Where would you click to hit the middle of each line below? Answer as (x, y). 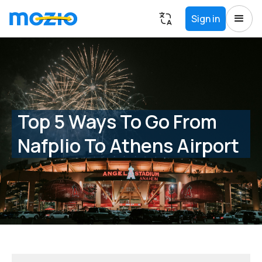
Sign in (206, 19)
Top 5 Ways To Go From (117, 122)
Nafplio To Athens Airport (128, 146)
